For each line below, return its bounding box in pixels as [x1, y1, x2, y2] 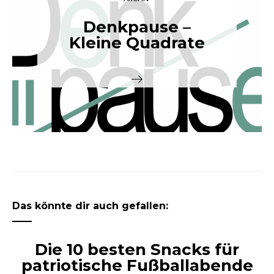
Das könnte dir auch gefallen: [12, 200, 168, 212]
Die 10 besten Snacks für [35, 240, 239, 259]
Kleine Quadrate [68, 33, 205, 53]
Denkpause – [83, 17, 191, 37]
